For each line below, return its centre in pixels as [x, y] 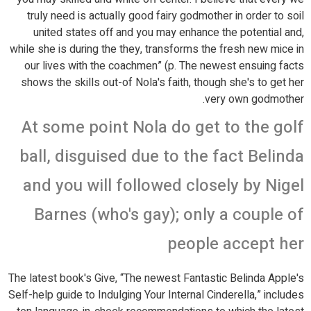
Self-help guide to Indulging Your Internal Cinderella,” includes [156, 295]
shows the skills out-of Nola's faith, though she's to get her [162, 83]
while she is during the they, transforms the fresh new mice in [157, 49]
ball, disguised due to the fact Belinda [162, 157]
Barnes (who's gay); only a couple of [169, 215]
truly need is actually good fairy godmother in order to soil [166, 16]
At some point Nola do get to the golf [163, 127]
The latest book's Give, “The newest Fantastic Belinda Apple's [156, 278]
